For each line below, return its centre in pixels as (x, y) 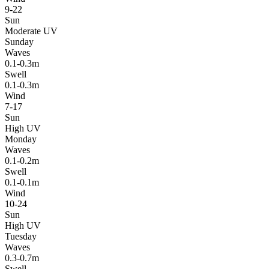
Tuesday (21, 236)
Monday (21, 139)
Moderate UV (31, 31)
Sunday (19, 41)
